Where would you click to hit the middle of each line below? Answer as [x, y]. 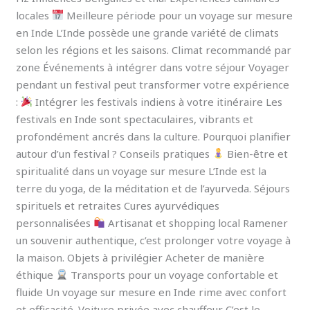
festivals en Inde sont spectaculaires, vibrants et [135, 119]
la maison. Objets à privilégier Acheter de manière [140, 257]
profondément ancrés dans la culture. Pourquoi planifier [154, 136]
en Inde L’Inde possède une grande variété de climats [148, 32]
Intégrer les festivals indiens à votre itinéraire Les [158, 101]
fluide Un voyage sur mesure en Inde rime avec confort [152, 292]
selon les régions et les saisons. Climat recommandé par [154, 49]
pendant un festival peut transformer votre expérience [153, 84]
